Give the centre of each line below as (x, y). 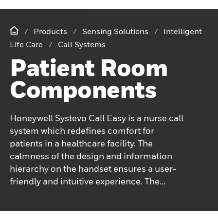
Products (50, 31)
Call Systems (82, 44)
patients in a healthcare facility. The (81, 143)
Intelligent (183, 31)
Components (83, 89)
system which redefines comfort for (82, 130)
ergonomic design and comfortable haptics (98, 194)
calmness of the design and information (91, 156)
